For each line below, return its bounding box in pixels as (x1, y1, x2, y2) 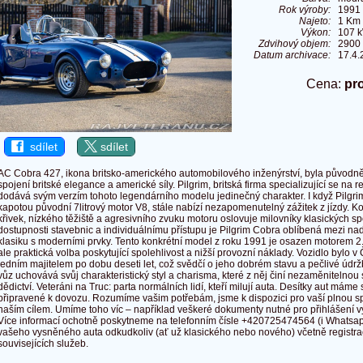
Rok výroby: (279, 4, 331, 16)
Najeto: (299, 15, 331, 28)
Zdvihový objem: (258, 38, 331, 50)
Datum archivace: (254, 49, 331, 62)
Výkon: (301, 27, 331, 39)
